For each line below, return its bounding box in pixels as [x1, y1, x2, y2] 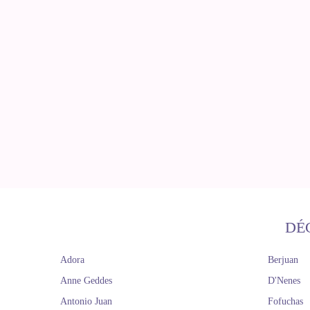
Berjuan [268, 255, 298, 265]
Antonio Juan [60, 296, 112, 307]
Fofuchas [268, 296, 303, 307]
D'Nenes [268, 275, 300, 286]
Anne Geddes [60, 275, 112, 286]
